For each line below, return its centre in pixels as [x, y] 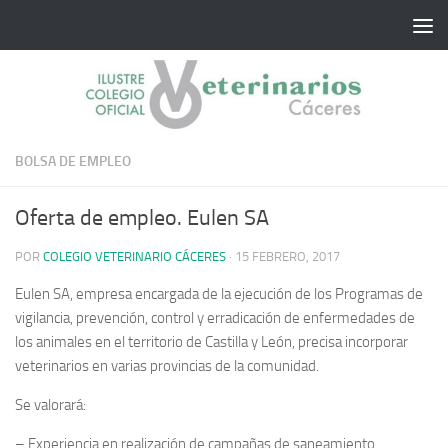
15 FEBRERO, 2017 [287, 256]
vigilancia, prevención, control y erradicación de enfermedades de [215, 317]
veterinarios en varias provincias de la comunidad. [167, 365]
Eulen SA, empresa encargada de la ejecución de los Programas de [219, 293]
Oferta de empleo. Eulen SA [142, 217]
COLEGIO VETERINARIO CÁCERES [134, 256]
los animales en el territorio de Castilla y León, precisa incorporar [211, 341]
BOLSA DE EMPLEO [73, 161]
